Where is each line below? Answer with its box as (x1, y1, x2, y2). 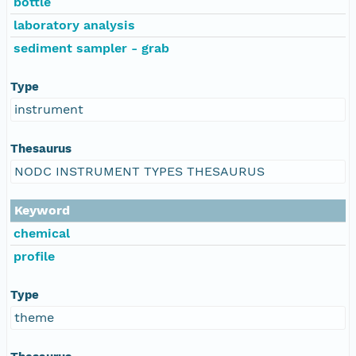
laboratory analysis (14, 17, 135, 33)
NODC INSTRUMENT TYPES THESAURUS (14, 163, 265, 179)
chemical (14, 225, 70, 241)
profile (14, 248, 55, 264)
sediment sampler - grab (14, 40, 169, 56)
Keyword (14, 202, 70, 218)
